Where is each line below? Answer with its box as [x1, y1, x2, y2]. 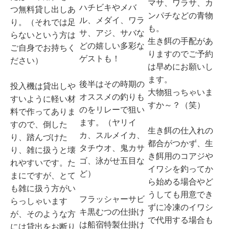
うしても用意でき [148, 190, 214, 199]
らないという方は [10, 30, 76, 39]
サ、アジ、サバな [79, 28, 145, 37]
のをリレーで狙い [79, 105, 145, 114]
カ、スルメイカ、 [79, 130, 145, 140]
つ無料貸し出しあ [10, 5, 76, 14]
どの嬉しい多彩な [79, 41, 145, 50]
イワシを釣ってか [148, 165, 214, 174]
